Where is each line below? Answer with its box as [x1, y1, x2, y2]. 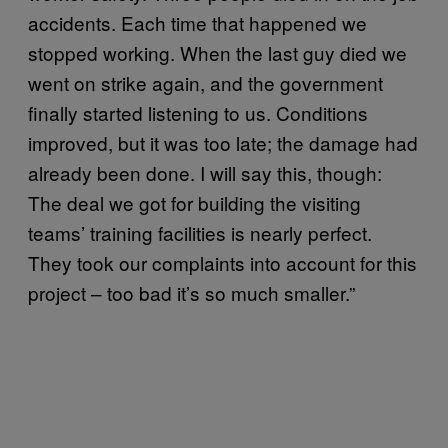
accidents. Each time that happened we [28, 9, 367, 36]
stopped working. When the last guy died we [28, 39, 407, 66]
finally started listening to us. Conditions [28, 99, 368, 126]
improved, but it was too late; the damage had [28, 129, 418, 156]
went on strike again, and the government [28, 69, 383, 96]
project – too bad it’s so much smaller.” [28, 279, 355, 306]
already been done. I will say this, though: [28, 159, 382, 186]
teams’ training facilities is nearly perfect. [28, 219, 372, 246]
